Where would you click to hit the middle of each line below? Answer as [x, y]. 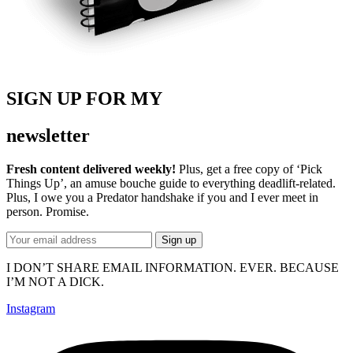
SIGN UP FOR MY [84, 98]
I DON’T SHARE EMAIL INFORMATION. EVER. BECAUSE [173, 267]
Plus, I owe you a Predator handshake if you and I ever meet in [162, 197]
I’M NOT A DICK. [55, 281]
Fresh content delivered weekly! [93, 169]
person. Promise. [48, 211]
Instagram [31, 308]
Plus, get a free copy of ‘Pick [251, 169]
